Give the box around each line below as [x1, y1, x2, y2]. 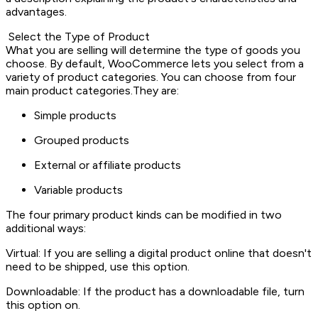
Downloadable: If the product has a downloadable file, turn [6, 285, 305, 299]
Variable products [34, 183, 123, 197]
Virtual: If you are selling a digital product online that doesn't [6, 246, 312, 261]
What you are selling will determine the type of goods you [6, 43, 300, 57]
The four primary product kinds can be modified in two [6, 208, 282, 222]
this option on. [6, 298, 80, 312]
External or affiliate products [34, 158, 181, 172]
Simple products [34, 109, 116, 123]
